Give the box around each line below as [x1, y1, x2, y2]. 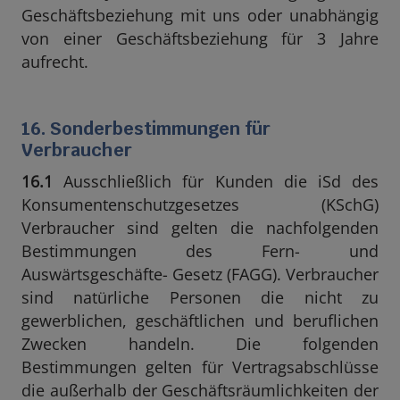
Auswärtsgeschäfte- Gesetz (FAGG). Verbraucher [21, 263, 379, 285]
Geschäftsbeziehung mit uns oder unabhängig [21, 4, 379, 26]
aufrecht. [21, 51, 88, 72]
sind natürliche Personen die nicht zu [21, 287, 379, 308]
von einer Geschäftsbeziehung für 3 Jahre [21, 28, 379, 49]
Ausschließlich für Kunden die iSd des [53, 171, 379, 192]
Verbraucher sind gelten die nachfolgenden [21, 217, 379, 238]
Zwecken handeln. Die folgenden [21, 333, 379, 354]
